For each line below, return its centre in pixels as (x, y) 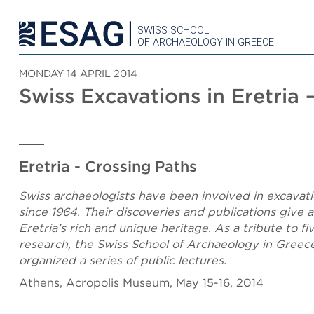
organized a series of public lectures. (123, 260)
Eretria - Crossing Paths (108, 166)
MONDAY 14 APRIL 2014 (78, 73)
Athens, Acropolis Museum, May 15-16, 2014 (141, 282)
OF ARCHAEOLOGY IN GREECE (206, 42)
